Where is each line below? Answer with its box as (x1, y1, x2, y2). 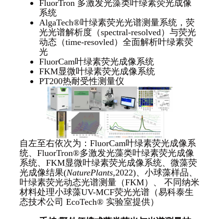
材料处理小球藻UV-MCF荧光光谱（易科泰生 (19, 187, 194, 197)
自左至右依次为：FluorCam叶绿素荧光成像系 (19, 138, 196, 148)
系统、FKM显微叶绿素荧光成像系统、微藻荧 (19, 157, 197, 168)
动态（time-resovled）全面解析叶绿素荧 (39, 37, 193, 47)
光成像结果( (19, 167, 66, 177)
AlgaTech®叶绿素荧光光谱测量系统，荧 (39, 17, 195, 27)
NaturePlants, (66, 167, 115, 177)
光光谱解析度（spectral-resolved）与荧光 (39, 27, 196, 37)
